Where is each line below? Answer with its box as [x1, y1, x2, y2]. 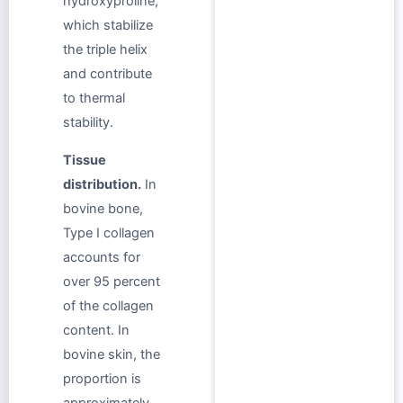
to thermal [63, 90, 125, 107]
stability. [63, 114, 113, 131]
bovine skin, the [63, 345, 160, 363]
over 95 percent [63, 273, 160, 290]
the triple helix [63, 41, 148, 58]
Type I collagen [63, 224, 155, 241]
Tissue [63, 151, 106, 168]
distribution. [63, 175, 141, 193]
